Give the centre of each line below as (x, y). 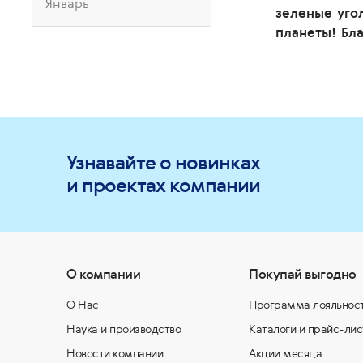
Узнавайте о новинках (163, 162)
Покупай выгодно (303, 274)
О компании (103, 274)
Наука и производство (124, 329)
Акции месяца (285, 353)
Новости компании (115, 353)
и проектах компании (163, 185)
